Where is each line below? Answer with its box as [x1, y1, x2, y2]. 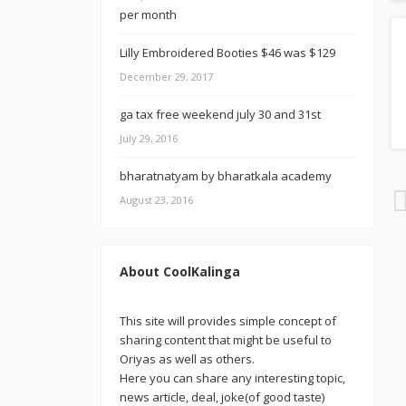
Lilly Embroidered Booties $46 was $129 [120, 44, 335, 61]
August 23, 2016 [120, 193, 193, 207]
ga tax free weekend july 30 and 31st [120, 106, 321, 122]
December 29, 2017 [120, 70, 213, 83]
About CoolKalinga [120, 263, 240, 280]
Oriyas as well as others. [120, 351, 255, 367]
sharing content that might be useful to [120, 332, 332, 348]
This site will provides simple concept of [120, 313, 336, 329]
